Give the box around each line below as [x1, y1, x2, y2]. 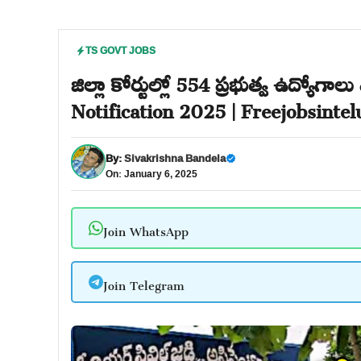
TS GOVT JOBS [85, 41, 156, 60]
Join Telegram [102, 267, 185, 297]
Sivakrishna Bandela [124, 148, 226, 168]
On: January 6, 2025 [106, 164, 197, 183]
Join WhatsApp [102, 213, 189, 243]
